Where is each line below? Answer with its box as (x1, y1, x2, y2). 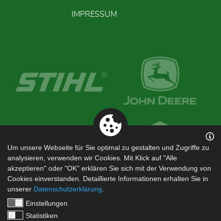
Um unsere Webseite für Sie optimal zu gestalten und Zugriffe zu (7, 144, 209, 151)
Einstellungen (26, 199, 68, 207)
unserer (7, 185, 34, 193)
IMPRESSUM (72, 10, 117, 18)
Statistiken (26, 212, 58, 220)
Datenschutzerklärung (34, 185, 102, 193)
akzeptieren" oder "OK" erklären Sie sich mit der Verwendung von (7, 164, 211, 172)
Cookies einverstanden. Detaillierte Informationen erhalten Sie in (7, 175, 208, 183)
